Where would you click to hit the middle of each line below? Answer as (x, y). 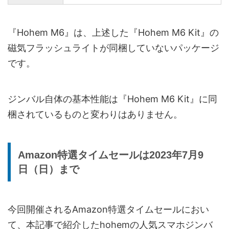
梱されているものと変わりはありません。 (95, 114)
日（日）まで (49, 169)
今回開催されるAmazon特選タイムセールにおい (108, 209)
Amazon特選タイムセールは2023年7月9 (111, 155)
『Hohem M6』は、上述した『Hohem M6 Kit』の (113, 32)
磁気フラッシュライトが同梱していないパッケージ (113, 48)
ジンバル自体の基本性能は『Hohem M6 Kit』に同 (112, 99)
